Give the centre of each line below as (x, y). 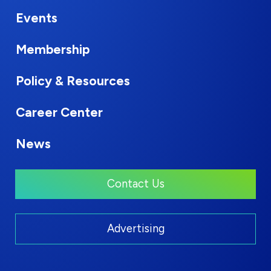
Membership (53, 49)
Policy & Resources (73, 80)
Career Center (59, 112)
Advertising (135, 228)
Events (37, 18)
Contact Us (135, 184)
